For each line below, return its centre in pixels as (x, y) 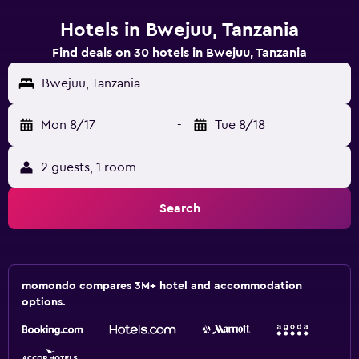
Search (179, 208)
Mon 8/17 (68, 125)
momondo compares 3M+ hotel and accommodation (162, 286)
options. (44, 302)
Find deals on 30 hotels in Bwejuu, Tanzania (179, 53)
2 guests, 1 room (89, 167)
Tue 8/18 (240, 125)
